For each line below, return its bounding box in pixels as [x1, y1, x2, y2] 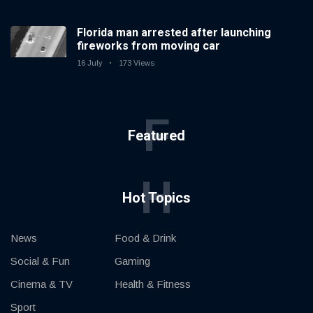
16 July [77, 59, 103, 68]
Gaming [115, 255, 150, 268]
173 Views [119, 59, 154, 68]
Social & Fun [10, 255, 70, 268]
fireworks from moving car [77, 39, 220, 53]
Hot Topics [122, 189, 191, 207]
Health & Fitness [115, 278, 191, 291]
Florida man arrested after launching [77, 26, 271, 40]
